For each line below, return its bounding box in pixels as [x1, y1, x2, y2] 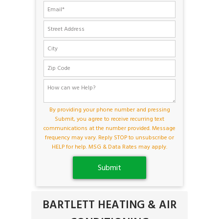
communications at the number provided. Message [44, 124, 175, 133]
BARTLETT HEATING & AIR [42, 196, 177, 215]
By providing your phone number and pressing [49, 105, 170, 115]
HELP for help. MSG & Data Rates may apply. [52, 142, 167, 152]
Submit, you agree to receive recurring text [55, 114, 164, 124]
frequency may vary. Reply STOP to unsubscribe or [45, 133, 174, 143]
